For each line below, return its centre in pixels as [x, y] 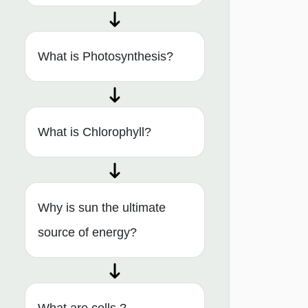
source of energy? [87, 233]
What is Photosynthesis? [106, 57]
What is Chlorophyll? [95, 132]
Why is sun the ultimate [102, 208]
